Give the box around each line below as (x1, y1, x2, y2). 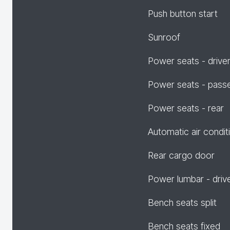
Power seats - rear (148, 103, 224, 113)
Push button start (148, 8, 218, 19)
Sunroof (148, 32, 180, 43)
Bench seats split (148, 197, 217, 208)
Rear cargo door (148, 150, 215, 161)
